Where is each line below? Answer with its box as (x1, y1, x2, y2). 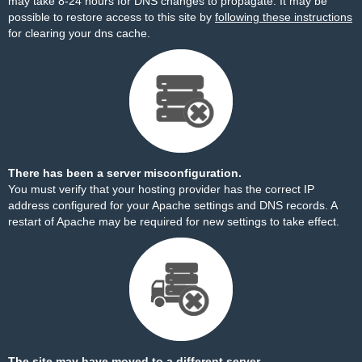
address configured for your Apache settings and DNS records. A (8, 199, 337, 212)
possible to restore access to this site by (8, 11, 215, 23)
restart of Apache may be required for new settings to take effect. (8, 215, 339, 228)
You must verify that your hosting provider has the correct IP (8, 183, 314, 196)
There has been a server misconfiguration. (8, 166, 242, 179)
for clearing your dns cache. (8, 27, 150, 40)
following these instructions (215, 11, 352, 23)
